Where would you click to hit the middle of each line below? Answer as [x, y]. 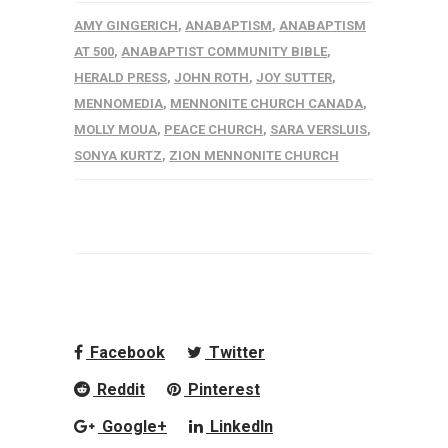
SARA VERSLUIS [318, 130]
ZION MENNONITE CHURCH [254, 156]
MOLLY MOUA [115, 130]
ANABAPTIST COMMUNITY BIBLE [224, 52]
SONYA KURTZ [118, 156]
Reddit [119, 390]
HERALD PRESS [120, 78]
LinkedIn [239, 427]
